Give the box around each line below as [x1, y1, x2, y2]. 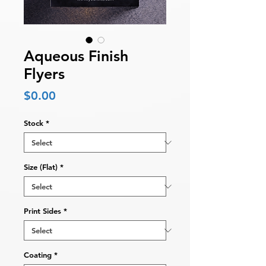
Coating [24, 250, 52, 260]
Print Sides [24, 206, 61, 216]
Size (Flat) [24, 162, 58, 172]
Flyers [24, 65, 65, 83]
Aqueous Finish [24, 47, 128, 65]
